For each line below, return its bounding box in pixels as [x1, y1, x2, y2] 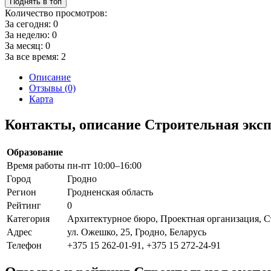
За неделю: [5, 29, 52, 40]
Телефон [7, 240, 42, 250]
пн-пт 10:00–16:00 [67, 160, 142, 171]
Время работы [7, 160, 65, 171]
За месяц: [5, 40, 45, 51]
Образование [7, 146, 63, 157]
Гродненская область [67, 186, 153, 197]
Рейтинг [7, 200, 41, 211]
